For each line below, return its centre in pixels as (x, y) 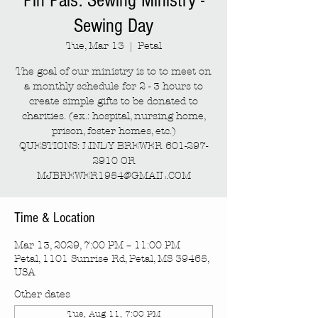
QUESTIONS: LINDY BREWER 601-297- (114, 146)
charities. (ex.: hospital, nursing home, (114, 116)
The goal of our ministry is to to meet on (114, 71)
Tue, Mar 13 (95, 46)
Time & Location (54, 218)
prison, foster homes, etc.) (114, 131)
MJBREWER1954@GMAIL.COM (114, 176)
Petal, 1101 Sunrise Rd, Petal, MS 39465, (111, 259)
